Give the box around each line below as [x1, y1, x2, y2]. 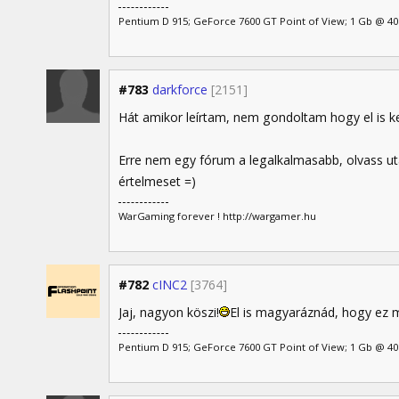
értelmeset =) [118, 173, 196, 191]
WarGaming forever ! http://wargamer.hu [118, 208, 316, 223]
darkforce [152, 81, 208, 99]
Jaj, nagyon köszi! [118, 304, 219, 322]
